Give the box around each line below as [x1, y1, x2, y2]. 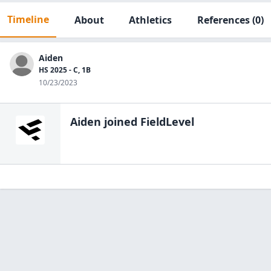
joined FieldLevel [101, 114, 194, 129]
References [197, 13, 250, 27]
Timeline [7, 13, 49, 26]
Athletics [129, 13, 172, 27]
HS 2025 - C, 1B [39, 65, 91, 75]
